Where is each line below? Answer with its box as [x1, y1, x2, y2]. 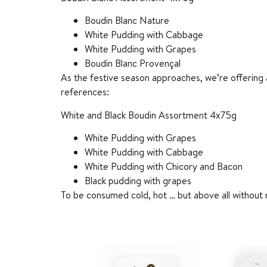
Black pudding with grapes [85, 174, 191, 188]
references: [61, 85, 109, 99]
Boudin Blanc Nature [85, 14, 169, 27]
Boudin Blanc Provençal [85, 57, 181, 70]
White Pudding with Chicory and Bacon [85, 160, 243, 173]
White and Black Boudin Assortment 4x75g [61, 108, 237, 122]
